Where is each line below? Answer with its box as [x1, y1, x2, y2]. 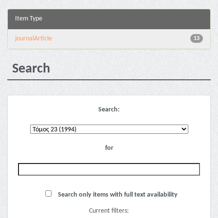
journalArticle [15, 35, 52, 42]
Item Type [15, 15, 42, 22]
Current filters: [89, 207, 129, 215]
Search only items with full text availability [56, 191, 178, 199]
